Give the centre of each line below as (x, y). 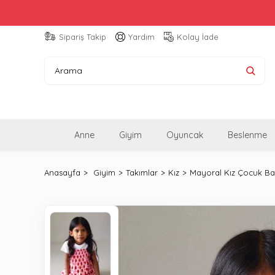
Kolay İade (198, 37)
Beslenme (247, 135)
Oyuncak (185, 135)
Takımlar (142, 172)
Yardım (141, 37)
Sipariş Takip (83, 37)
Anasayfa (62, 172)
